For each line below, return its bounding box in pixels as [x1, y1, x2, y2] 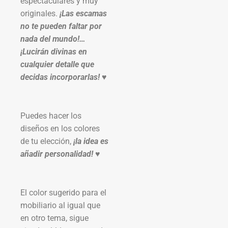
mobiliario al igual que [20, 200, 100, 210]
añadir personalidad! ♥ [20, 149, 100, 159]
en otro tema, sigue [20, 213, 89, 223]
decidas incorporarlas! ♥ [20, 72, 107, 82]
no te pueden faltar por [20, 21, 102, 31]
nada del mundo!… [20, 34, 85, 44]
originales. [20, 8, 60, 18]
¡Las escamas [60, 8, 107, 18]
